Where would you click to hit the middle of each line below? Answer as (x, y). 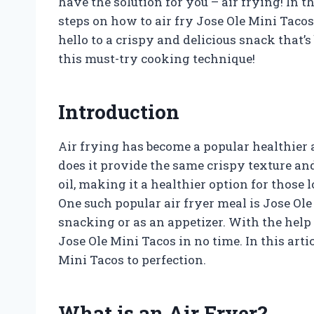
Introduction (119, 111)
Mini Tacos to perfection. (132, 259)
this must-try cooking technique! (157, 58)
